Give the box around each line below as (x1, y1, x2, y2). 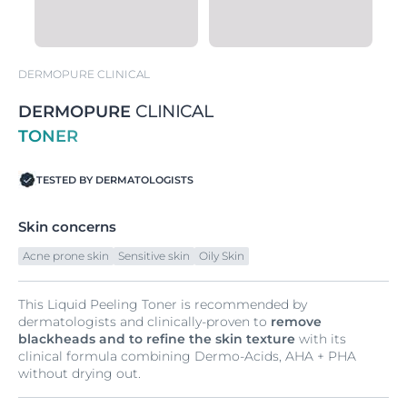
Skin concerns (18, 218, 116, 235)
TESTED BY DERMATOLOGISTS (36, 174, 194, 186)
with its (295, 331, 346, 347)
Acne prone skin (23, 249, 109, 263)
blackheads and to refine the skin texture (18, 331, 295, 347)
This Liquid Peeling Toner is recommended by (18, 296, 307, 313)
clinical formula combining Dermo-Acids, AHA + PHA (18, 348, 356, 364)
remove (271, 313, 322, 330)
